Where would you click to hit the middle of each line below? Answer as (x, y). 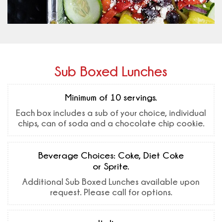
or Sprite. (111, 166)
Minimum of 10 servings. (111, 97)
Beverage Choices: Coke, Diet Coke (111, 155)
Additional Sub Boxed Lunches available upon (111, 182)
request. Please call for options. (111, 192)
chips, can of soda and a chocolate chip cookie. (111, 123)
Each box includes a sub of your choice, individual (111, 113)
